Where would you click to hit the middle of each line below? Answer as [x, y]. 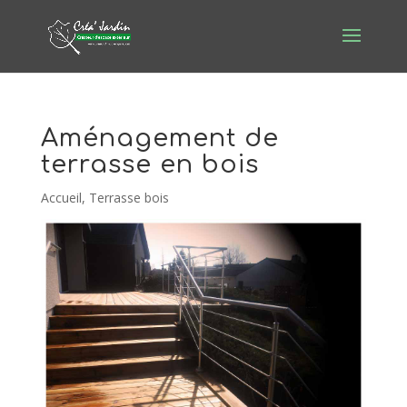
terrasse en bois [149, 164]
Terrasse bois [129, 198]
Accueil [61, 198]
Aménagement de [159, 138]
